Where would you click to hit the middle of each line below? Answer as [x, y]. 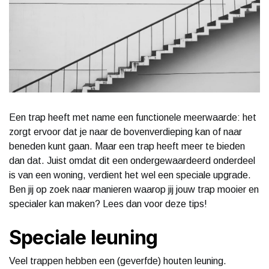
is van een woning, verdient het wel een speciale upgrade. [130, 175]
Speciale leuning [83, 237]
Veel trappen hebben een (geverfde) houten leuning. [118, 261]
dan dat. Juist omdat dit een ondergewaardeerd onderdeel [132, 160]
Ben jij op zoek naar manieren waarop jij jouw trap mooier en [134, 189]
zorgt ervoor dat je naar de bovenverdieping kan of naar [125, 131]
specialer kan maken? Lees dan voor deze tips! [108, 204]
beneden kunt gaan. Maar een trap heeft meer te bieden [127, 146]
